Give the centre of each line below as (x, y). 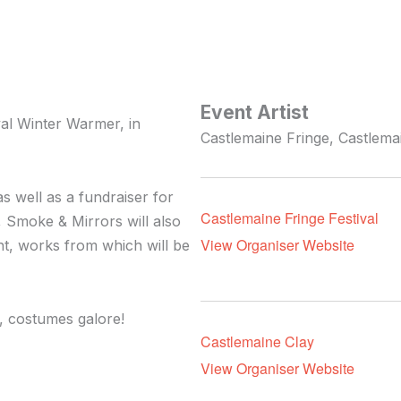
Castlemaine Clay (257, 342)
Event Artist (255, 113)
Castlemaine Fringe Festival (290, 218)
